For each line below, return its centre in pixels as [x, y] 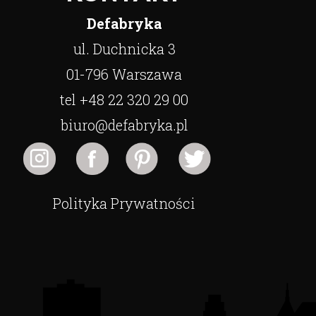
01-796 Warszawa [124, 74]
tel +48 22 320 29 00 [124, 99]
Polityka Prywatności [124, 203]
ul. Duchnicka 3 [124, 49]
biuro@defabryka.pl [124, 125]
